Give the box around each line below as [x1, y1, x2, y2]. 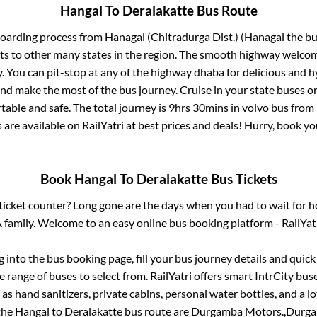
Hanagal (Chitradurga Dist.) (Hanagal [104, 30, 284, 44]
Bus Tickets [207, 171, 277, 187]
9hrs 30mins [168, 100, 229, 115]
